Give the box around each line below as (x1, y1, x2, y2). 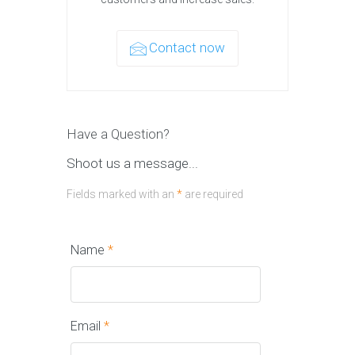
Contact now (149, 39, 225, 55)
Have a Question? (67, 125, 170, 142)
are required (182, 187, 243, 200)
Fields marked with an (67, 187, 177, 200)
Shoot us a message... (67, 155, 198, 171)
